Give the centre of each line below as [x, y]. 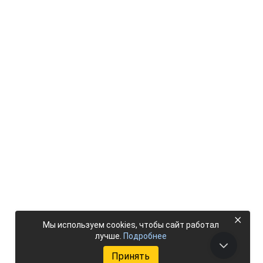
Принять [131, 256]
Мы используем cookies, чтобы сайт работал [131, 225]
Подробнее [145, 236]
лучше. [109, 236]
